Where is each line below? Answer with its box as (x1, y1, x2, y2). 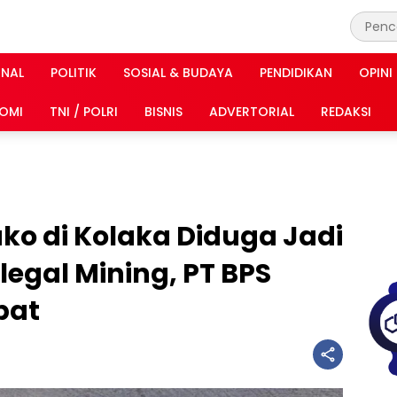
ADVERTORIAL (209, 102, 294, 121)
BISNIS (144, 102, 183, 121)
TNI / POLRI (50, 102, 118, 121)
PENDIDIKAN (260, 63, 332, 82)
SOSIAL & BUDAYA (123, 63, 233, 82)
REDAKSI (321, 102, 371, 121)
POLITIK (51, 63, 97, 82)
